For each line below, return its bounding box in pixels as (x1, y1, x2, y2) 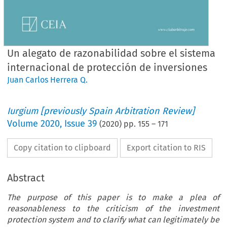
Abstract (7, 171, 45, 184)
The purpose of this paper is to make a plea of (7, 192, 219, 202)
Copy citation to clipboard (14, 142, 111, 153)
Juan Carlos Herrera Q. (7, 74, 88, 85)
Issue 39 (64, 118, 97, 129)
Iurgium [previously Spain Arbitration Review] (7, 105, 195, 117)
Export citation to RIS (127, 142, 206, 153)
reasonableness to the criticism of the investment (7, 203, 219, 213)
